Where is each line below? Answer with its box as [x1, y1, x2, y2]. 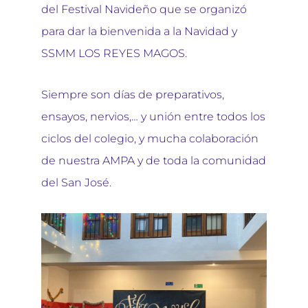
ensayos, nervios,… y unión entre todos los [41, 110, 265, 124]
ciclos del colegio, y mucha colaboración [41, 132, 258, 146]
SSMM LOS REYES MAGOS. [41, 47, 187, 60]
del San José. [41, 176, 111, 190]
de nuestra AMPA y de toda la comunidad [41, 154, 266, 168]
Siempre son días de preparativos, [41, 88, 224, 102]
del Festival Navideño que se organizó [41, 3, 247, 16]
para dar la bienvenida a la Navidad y [41, 25, 237, 38]
